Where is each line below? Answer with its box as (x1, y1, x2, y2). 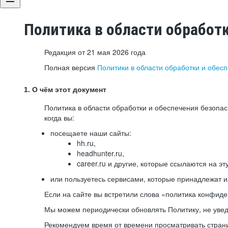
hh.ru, (77, 138, 96, 148)
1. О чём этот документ (24, 85, 106, 94)
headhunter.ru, (77, 148, 124, 158)
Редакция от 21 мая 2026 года (44, 47, 146, 57)
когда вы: (44, 112, 74, 123)
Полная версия (44, 62, 97, 72)
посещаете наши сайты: (50, 128, 131, 138)
